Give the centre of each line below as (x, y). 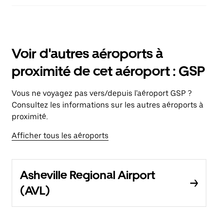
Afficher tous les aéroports (60, 136)
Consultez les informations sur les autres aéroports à (108, 105)
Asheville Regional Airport (88, 175)
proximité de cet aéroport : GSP (109, 71)
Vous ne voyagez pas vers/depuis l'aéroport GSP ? (102, 93)
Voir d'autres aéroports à (87, 54)
